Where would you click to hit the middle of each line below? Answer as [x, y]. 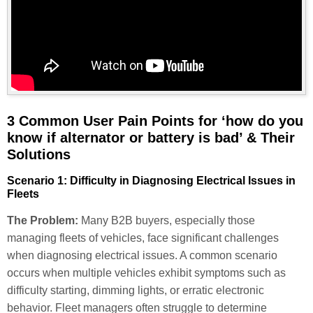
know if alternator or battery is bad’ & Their [151, 138]
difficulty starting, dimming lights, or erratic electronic [136, 291]
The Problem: [43, 221]
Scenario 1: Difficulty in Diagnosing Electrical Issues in [151, 181]
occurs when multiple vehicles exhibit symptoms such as [146, 273]
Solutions [39, 155]
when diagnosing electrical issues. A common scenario [142, 256]
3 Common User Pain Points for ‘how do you [155, 121]
